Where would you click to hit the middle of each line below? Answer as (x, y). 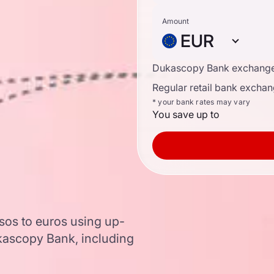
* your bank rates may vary (202, 102)
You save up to (186, 114)
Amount (176, 21)
